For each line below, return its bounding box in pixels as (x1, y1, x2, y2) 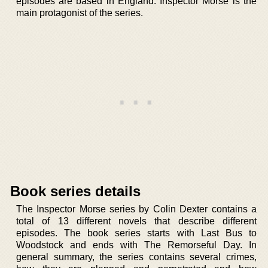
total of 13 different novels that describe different (16, 216, 257, 226)
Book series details (10, 183, 141, 199)
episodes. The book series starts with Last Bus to (16, 228, 257, 238)
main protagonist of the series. (16, 8, 143, 18)
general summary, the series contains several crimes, (16, 252, 257, 262)
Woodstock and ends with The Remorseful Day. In (16, 240, 257, 250)
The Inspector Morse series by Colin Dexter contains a (16, 204, 257, 214)
